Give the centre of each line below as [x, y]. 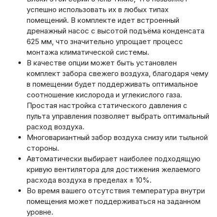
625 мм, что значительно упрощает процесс [105, 41]
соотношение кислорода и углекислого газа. [104, 95]
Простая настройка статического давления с [107, 105]
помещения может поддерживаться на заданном [114, 201]
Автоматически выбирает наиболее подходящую [114, 159]
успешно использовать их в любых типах [98, 9]
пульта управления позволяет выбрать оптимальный [118, 116]
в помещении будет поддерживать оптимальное [112, 84]
